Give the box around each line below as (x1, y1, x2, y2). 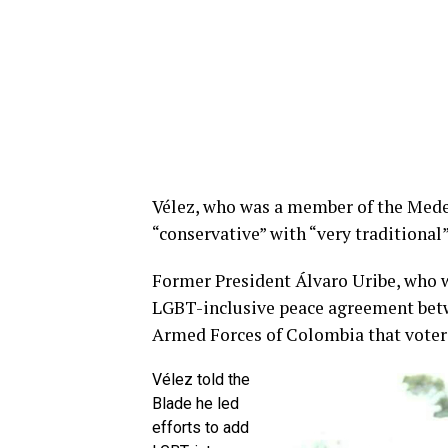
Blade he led (152, 394, 239, 413)
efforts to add (152, 418, 249, 437)
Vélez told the (152, 370, 250, 389)
